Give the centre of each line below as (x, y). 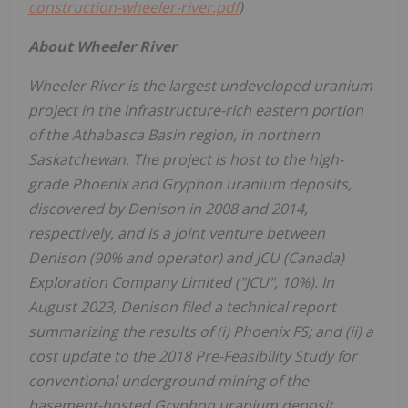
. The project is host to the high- (235, 160)
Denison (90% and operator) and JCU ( (158, 258)
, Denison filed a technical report (224, 307)
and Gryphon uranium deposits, (240, 184)
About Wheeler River (102, 47)
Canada (314, 258)
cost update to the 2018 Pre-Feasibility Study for (193, 357)
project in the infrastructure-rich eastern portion (196, 111)
